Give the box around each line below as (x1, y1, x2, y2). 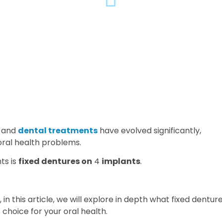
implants (102, 156, 140, 167)
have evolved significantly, (98, 125, 201, 136)
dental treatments (18, 125, 98, 136)
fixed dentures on (18, 156, 92, 167)
